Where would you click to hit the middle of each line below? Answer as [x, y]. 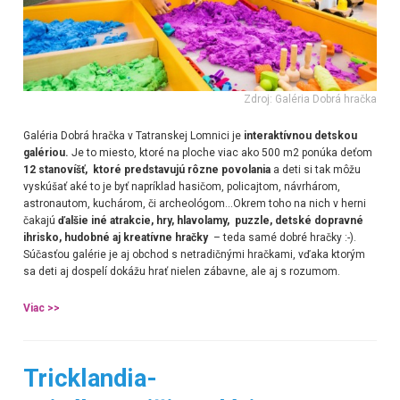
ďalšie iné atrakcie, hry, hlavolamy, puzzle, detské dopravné [210, 220]
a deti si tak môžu [315, 169]
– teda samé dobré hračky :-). [283, 237]
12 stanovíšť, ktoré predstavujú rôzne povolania [146, 169]
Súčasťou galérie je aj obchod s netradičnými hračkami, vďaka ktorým [194, 254]
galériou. [46, 152]
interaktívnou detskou [300, 135]
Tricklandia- [90, 379]
